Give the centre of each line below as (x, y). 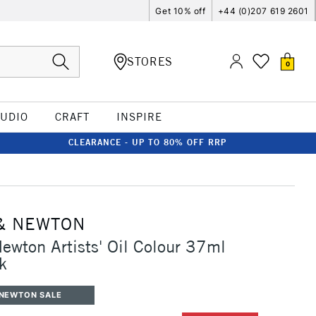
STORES (150, 61)
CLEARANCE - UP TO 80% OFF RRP (147, 142)
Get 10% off (181, 11)
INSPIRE (139, 117)
